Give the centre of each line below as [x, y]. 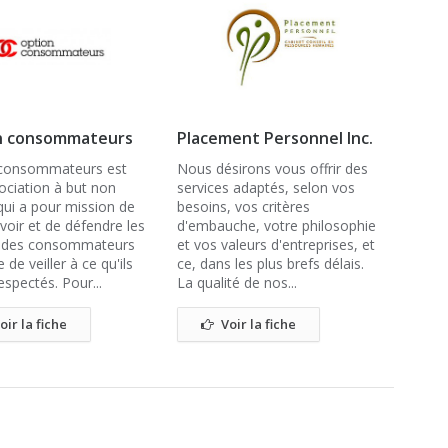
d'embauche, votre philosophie [276, 225]
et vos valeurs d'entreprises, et [276, 244]
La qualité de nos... [237, 282]
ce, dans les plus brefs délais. [270, 263]
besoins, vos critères [243, 206]
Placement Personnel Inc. [275, 138]
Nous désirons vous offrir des [272, 168]
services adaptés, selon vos [266, 187]
